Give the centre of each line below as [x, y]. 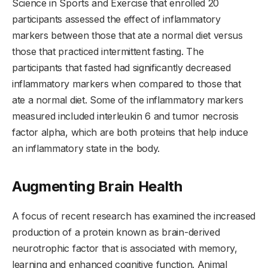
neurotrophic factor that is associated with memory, [125, 249]
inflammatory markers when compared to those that [127, 83]
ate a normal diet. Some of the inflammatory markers [128, 100]
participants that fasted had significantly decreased [121, 67]
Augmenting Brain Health [97, 187]
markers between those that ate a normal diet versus [127, 35]
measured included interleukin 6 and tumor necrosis [125, 116]
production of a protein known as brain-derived [116, 232]
